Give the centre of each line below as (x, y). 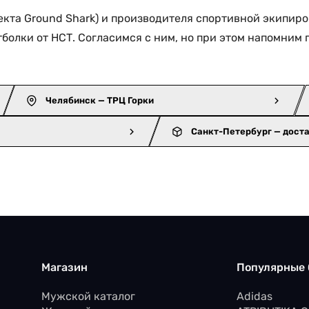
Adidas (254, 296)
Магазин (65, 267)
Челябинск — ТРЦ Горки (100, 100)
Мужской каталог (89, 296)
